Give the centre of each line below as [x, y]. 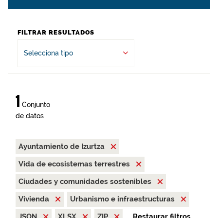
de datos [30, 116]
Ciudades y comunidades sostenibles [86, 182]
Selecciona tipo [48, 53]
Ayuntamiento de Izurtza [63, 146]
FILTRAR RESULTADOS [56, 32]
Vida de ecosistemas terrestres [75, 164]
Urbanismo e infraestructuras [123, 199]
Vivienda [35, 199]
